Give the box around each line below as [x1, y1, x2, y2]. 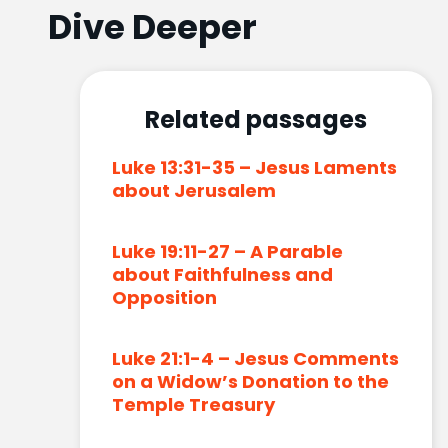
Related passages [144, 102, 367, 136]
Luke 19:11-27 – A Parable [112, 238, 343, 264]
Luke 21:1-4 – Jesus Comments [112, 345, 399, 371]
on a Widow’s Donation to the [112, 368, 389, 394]
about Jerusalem [112, 177, 276, 203]
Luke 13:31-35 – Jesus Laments [112, 154, 397, 180]
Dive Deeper [48, 2, 257, 51]
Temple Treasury [112, 391, 275, 417]
